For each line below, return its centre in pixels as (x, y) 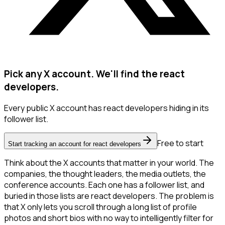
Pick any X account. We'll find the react (94, 74)
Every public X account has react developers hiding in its (106, 108)
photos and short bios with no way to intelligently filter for (109, 218)
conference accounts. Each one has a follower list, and (104, 185)
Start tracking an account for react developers (75, 144)
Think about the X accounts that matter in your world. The (109, 163)
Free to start (180, 143)
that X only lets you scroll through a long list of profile (100, 207)
